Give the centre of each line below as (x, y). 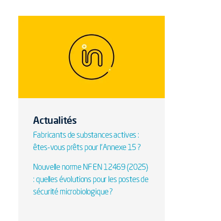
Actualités (55, 120)
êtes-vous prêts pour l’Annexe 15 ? (87, 148)
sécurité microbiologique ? (73, 192)
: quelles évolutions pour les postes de (91, 180)
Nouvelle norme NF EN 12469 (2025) (91, 167)
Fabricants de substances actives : (86, 135)
